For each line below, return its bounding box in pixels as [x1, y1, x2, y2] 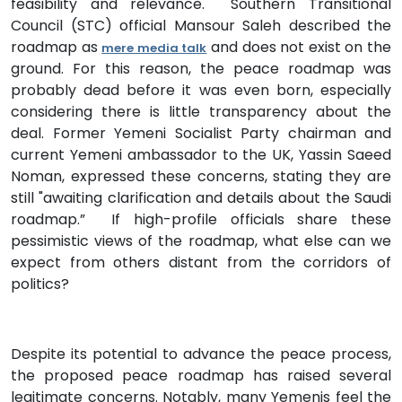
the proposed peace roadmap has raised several [11, 364, 391, 386]
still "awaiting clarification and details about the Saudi [11, 187, 391, 208]
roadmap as [11, 36, 102, 57]
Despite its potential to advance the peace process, [11, 343, 391, 364]
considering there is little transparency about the [11, 100, 391, 122]
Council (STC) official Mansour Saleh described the [11, 14, 391, 36]
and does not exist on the [206, 36, 392, 57]
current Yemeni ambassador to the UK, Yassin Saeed [11, 144, 391, 165]
